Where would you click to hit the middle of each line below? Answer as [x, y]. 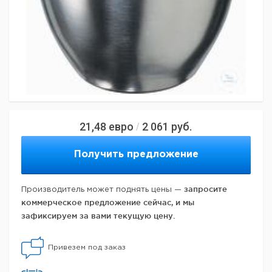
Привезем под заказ [87, 247]
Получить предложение [136, 154]
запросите [206, 189]
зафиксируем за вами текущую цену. [98, 215]
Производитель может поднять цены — [103, 189]
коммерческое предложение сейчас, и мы [108, 202]
